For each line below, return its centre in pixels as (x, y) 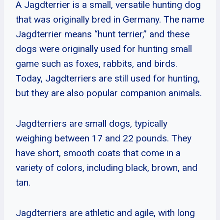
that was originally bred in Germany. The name (110, 19)
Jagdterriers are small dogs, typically (92, 123)
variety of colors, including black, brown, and (107, 167)
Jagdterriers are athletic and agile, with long (105, 213)
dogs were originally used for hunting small (104, 49)
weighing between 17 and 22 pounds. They (104, 138)
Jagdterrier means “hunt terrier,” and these (103, 34)
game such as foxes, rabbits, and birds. (96, 63)
